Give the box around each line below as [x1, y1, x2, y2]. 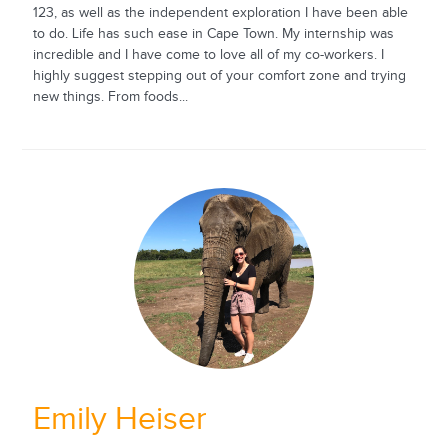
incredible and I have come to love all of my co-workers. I [32, 47, 384, 64]
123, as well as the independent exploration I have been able [32, 5, 408, 22]
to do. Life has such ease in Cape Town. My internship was [32, 26, 394, 43]
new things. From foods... [32, 89, 188, 106]
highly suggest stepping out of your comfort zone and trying [32, 68, 406, 85]
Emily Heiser [32, 400, 207, 438]
